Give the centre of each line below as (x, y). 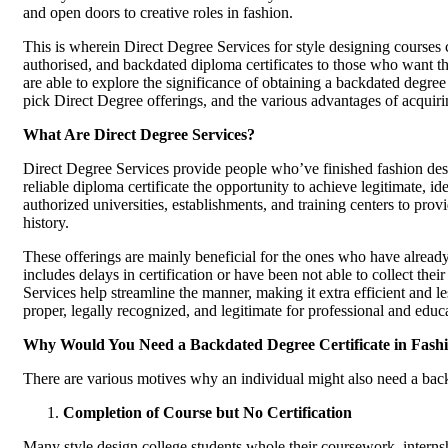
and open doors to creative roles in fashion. (158, 12)
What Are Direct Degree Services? (139, 134)
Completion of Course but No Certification (207, 412)
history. (46, 222)
